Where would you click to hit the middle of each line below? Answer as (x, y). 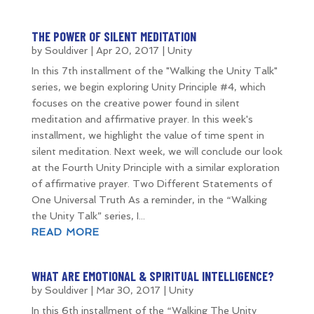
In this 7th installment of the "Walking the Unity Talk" (154, 71)
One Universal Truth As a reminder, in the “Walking (149, 200)
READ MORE (65, 232)
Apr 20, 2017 (127, 50)
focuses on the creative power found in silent (135, 103)
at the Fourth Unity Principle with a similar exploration (155, 168)
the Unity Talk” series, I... (88, 216)
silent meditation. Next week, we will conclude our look (157, 151)
